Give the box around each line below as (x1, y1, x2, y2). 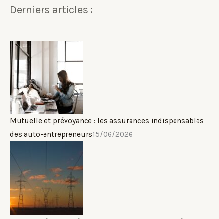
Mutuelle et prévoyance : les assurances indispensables (10, 116, 204, 126)
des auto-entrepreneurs (10, 130, 92, 139)
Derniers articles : (10, 3, 93, 16)
